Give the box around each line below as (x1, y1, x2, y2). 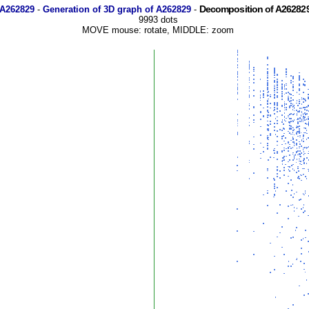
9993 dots (138, 14, 178, 25)
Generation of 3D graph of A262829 (42, 4, 191, 14)
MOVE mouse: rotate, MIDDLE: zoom (82, 25, 234, 35)
